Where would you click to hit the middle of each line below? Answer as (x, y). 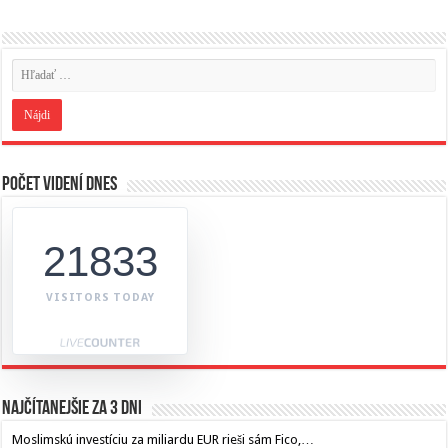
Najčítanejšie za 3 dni (72, 408)
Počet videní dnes (60, 184)
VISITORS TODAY (100, 297)
